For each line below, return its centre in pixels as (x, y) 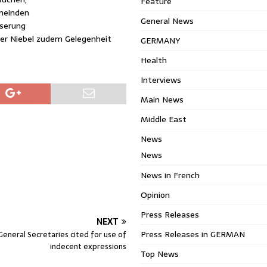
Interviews (161, 80)
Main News (162, 100)
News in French (170, 175)
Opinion (156, 195)
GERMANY (161, 41)
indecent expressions (89, 246)
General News (167, 21)
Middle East (164, 119)
